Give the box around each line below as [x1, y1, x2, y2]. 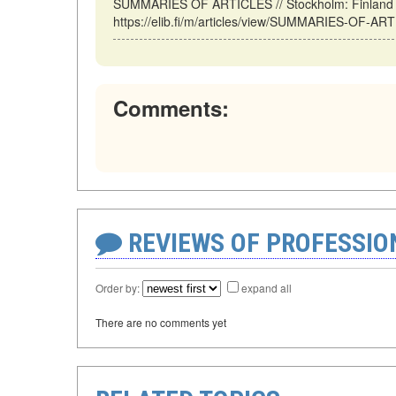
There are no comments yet [95, 314, 226, 330]
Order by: [95, 279, 142, 295]
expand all [241, 279, 292, 295]
